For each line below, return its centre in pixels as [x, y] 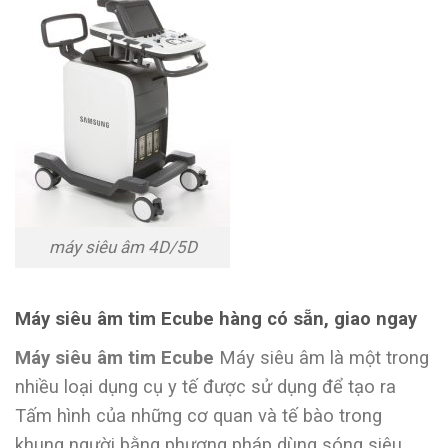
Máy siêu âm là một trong [321, 357]
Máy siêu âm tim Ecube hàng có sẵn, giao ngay [216, 319]
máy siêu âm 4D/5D [122, 246]
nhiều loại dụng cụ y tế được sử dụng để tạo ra [205, 386]
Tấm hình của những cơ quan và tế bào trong [198, 415]
